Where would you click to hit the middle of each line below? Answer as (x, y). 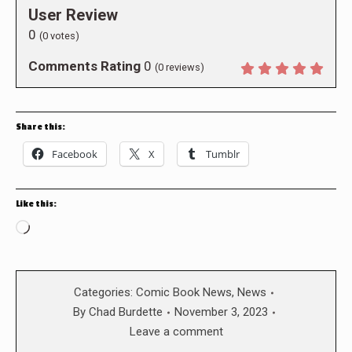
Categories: (105, 293)
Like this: (36, 204)
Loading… (57, 229)
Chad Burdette (125, 312)
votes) (64, 36)
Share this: (40, 127)
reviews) (184, 68)
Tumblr (223, 154)
